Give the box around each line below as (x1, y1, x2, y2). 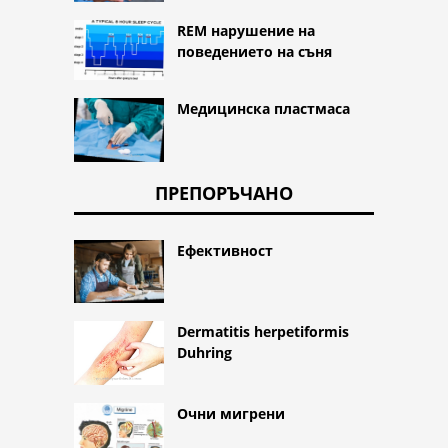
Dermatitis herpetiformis (177, 322, 349, 342)
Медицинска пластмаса (177, 98, 350, 118)
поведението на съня (177, 42, 332, 62)
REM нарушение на (177, 21, 315, 41)
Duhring (177, 343, 232, 363)
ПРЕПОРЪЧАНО (155, 180, 293, 205)
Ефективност (177, 240, 273, 260)
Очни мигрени (177, 403, 285, 423)
